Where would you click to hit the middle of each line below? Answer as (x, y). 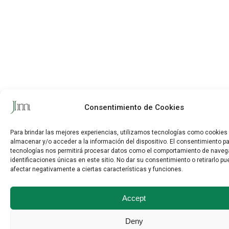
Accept (134, 198)
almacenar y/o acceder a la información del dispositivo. (90, 142)
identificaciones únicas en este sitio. (63, 160)
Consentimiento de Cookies (134, 107)
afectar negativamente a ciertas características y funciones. (97, 169)
